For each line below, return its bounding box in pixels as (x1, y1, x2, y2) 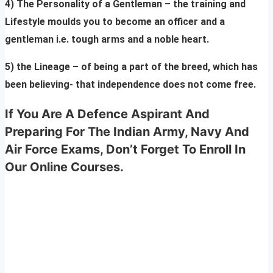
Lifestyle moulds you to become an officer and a (5, 16, 225, 28)
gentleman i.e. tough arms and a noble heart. (5, 34, 209, 46)
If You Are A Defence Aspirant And (5, 107, 210, 122)
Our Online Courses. (5, 160, 124, 175)
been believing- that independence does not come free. (5, 79, 256, 91)
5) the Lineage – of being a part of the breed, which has (5, 61, 258, 73)
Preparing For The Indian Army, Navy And (5, 124, 249, 140)
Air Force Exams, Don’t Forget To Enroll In (5, 142, 246, 157)
